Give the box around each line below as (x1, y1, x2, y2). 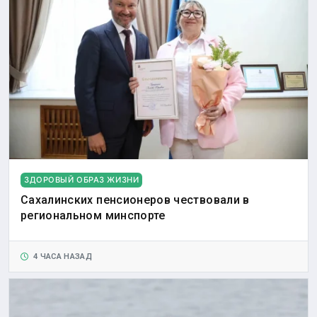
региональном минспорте (21, 209, 166, 223)
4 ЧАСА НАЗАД (28, 252, 93, 262)
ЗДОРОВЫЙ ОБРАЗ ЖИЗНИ (24, 175, 139, 185)
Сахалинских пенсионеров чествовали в (21, 193, 250, 207)
